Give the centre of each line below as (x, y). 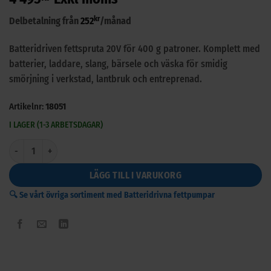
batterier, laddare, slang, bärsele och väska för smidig (118, 64)
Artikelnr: (27, 106)
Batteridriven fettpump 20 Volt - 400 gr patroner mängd (109, 145)
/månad (116, 21)
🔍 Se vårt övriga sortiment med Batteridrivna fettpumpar (112, 195)
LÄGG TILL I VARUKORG (135, 175)
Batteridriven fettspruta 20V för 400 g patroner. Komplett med (135, 48)
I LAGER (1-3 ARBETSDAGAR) (56, 125)
